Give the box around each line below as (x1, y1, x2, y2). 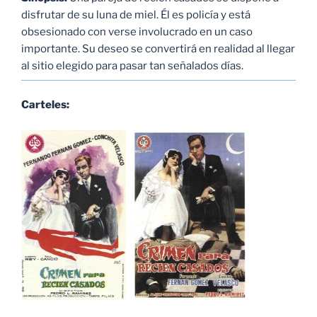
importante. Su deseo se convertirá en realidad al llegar (21, 42, 295, 56)
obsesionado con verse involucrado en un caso (21, 25, 253, 39)
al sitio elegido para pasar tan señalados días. (21, 59, 243, 73)
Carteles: (21, 98, 69, 112)
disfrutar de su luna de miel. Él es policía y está (21, 8, 250, 22)
